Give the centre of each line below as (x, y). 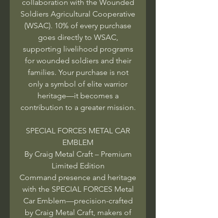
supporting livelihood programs (78, 49)
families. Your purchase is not (78, 72)
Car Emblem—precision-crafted (78, 200)
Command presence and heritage (78, 177)
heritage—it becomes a (78, 95)
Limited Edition (78, 165)
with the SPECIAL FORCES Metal (78, 189)
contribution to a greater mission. (78, 107)
